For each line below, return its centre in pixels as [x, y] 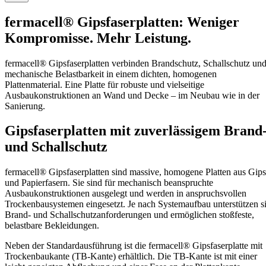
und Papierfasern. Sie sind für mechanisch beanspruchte [109, 183]
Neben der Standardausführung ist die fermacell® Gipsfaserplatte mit [134, 246]
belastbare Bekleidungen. [52, 226]
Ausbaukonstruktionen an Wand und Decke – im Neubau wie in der [132, 95]
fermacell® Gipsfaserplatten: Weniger [122, 22]
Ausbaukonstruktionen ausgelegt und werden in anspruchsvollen [126, 194]
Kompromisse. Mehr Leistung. [98, 38]
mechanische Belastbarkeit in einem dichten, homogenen [111, 74]
